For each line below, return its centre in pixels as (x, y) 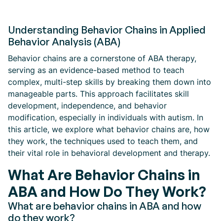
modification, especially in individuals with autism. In (106, 117)
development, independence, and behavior (87, 106)
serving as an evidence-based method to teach (96, 70)
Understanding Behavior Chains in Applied (107, 30)
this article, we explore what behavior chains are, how (109, 129)
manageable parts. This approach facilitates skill (98, 94)
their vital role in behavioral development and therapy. (109, 153)
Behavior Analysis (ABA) (64, 41)
